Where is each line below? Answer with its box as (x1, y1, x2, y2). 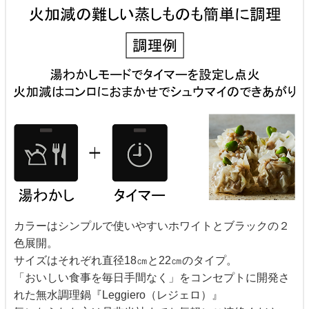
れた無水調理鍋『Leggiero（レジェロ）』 (13, 288, 223, 301)
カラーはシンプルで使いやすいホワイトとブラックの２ (13, 219, 290, 232)
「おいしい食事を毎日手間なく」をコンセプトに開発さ (13, 271, 290, 283)
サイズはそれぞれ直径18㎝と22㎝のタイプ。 (13, 254, 237, 266)
